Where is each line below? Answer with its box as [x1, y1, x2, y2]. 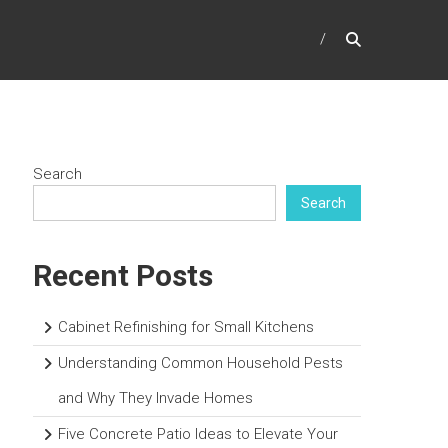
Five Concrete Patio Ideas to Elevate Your [58, 425, 339, 444]
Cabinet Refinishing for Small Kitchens [58, 318, 315, 337]
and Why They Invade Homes [58, 389, 254, 408]
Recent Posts [33, 258, 214, 294]
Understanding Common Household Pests [58, 354, 344, 373]
